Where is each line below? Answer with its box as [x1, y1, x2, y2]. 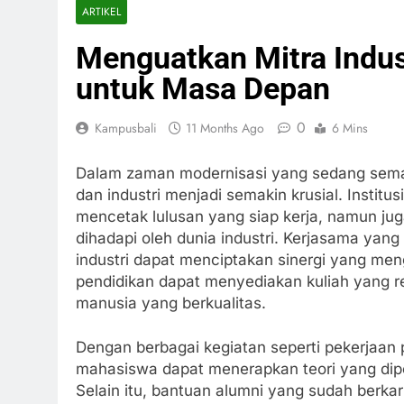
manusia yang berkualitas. [76, 293, 266, 312]
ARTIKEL [82, 4, 121, 19]
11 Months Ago [186, 119, 264, 137]
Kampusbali [95, 119, 157, 137]
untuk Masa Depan [76, 70, 330, 106]
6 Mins [332, 119, 368, 137]
